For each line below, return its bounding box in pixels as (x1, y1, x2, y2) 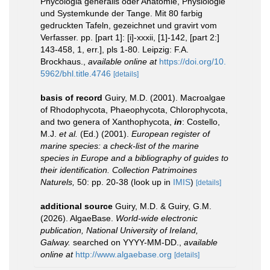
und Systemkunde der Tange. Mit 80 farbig (40, 8, 202, 18)
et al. (59, 129, 78, 139)
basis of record (40, 93, 102, 102)
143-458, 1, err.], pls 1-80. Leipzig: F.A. (40, 45, 189, 54)
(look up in (128, 177, 173, 187)
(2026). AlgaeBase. (40, 213, 116, 223)
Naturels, (40, 177, 75, 187)
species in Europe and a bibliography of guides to (40, 153, 228, 163)
